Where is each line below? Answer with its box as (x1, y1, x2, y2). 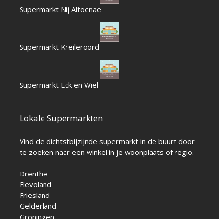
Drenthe (20, 168, 47, 178)
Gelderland (20, 200, 56, 211)
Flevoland (20, 179, 51, 189)
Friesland (20, 190, 50, 200)
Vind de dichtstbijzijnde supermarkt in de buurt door (20, 136, 195, 146)
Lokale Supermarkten (20, 112, 103, 124)
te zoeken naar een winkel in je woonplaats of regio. (20, 147, 194, 157)
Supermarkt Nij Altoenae (20, 4, 101, 14)
